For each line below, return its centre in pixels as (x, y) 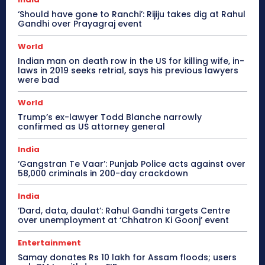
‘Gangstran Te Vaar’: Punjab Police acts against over (132, 164)
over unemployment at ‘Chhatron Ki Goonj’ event (123, 220)
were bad (38, 80)
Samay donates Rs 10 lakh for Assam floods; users (127, 257)
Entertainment (49, 243)
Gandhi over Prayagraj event (80, 23)
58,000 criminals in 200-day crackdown (103, 173)
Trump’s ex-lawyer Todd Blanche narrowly (110, 117)
